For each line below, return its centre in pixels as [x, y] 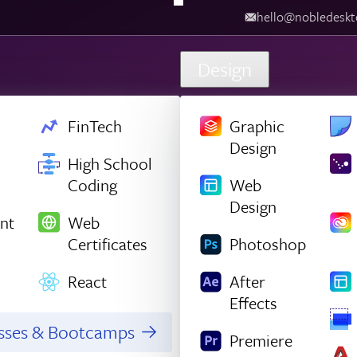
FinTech [94, 126]
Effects [253, 302]
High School [110, 163]
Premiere [261, 340]
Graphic [257, 126]
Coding [92, 184]
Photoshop [267, 243]
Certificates [107, 243]
